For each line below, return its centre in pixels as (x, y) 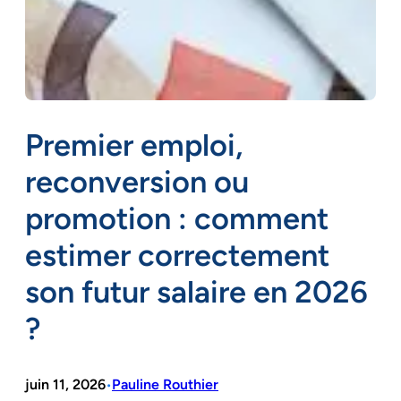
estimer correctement (177, 255)
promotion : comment (177, 218)
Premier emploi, (134, 145)
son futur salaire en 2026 (196, 291)
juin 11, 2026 (65, 384)
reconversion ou (137, 181)
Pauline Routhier (165, 384)
